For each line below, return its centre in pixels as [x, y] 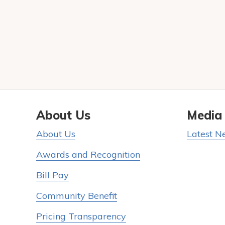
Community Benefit [77, 196]
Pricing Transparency [81, 216]
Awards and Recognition [88, 154]
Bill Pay [52, 175]
